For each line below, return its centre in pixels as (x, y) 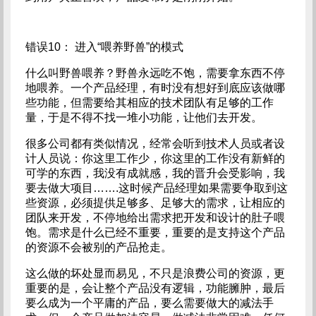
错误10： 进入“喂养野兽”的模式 (104, 47)
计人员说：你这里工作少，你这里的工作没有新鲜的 (155, 158)
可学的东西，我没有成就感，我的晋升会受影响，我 (155, 173)
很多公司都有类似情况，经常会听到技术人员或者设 (155, 144)
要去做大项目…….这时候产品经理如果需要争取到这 (156, 188)
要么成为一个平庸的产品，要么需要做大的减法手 (149, 303)
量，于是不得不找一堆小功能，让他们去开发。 (144, 117)
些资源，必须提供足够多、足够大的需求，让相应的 (155, 203)
